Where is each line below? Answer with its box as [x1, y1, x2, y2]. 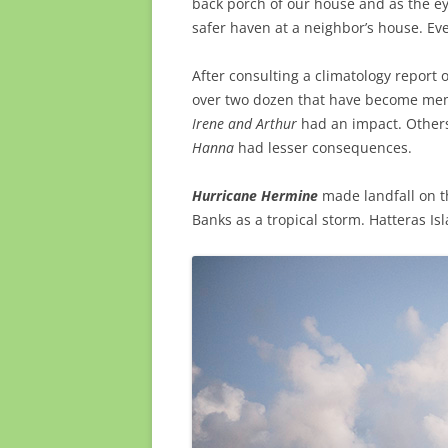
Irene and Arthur [192, 114, 297, 134]
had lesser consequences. [234, 138, 412, 158]
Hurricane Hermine [192, 186, 318, 206]
